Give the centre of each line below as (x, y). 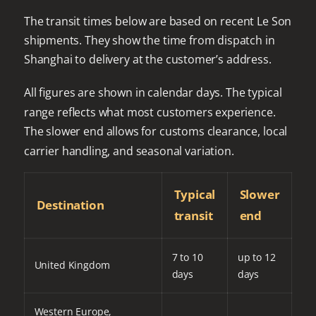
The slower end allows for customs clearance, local (156, 132)
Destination (70, 205)
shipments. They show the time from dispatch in (149, 40)
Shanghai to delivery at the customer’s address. (147, 60)
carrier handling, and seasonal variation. (129, 151)
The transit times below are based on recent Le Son (158, 21)
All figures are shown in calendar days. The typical (153, 93)
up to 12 (256, 257)
